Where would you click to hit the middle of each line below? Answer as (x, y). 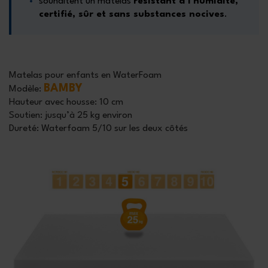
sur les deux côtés (151, 129)
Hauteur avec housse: (53, 103)
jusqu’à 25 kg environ (87, 116)
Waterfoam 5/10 (77, 129)
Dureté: (24, 129)
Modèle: (25, 89)
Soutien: (26, 116)
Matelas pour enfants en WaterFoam (85, 76)
